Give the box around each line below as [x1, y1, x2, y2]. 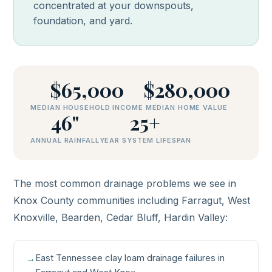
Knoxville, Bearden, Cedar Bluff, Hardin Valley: [13, 211, 228, 223]
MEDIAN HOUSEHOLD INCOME [30, 103, 143, 112]
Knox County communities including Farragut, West [13, 194, 251, 206]
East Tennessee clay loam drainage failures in [35, 252, 225, 263]
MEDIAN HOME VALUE [145, 103, 228, 112]
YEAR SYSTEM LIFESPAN [99, 136, 192, 144]
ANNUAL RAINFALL [30, 136, 100, 144]
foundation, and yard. [33, 15, 133, 27]
